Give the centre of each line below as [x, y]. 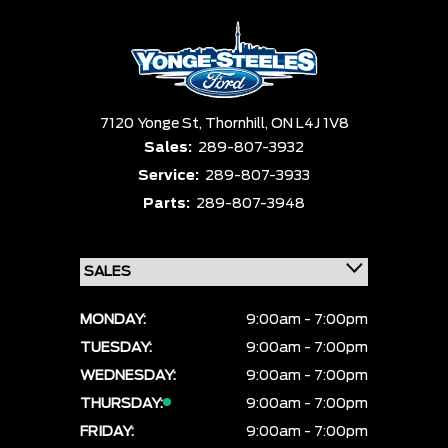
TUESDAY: [116, 348]
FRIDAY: [107, 432]
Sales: [169, 148]
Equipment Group [82, 7]
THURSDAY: [121, 404]
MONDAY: [113, 320]
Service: [170, 176]
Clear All [120, 59]
